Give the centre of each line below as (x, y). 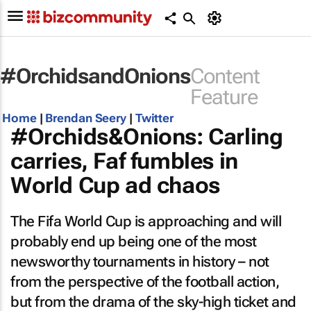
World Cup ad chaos (115, 185)
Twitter (154, 118)
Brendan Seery (86, 118)
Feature (224, 97)
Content (225, 76)
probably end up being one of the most (134, 242)
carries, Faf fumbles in (124, 161)
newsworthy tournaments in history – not (140, 262)
